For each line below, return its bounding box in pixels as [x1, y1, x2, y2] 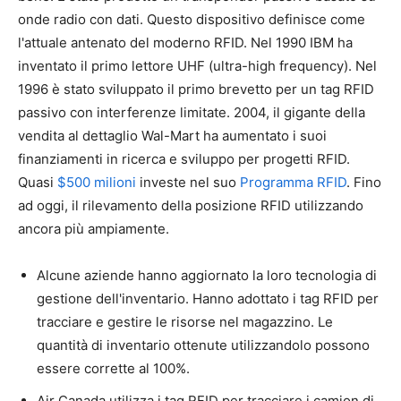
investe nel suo [136, 173, 240, 191]
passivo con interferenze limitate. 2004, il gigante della [18, 103, 365, 121]
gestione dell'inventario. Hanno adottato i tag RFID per [37, 289, 379, 307]
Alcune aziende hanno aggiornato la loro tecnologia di [37, 266, 377, 284]
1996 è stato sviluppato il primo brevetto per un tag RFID [18, 80, 374, 98]
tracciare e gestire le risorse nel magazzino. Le [37, 312, 333, 330]
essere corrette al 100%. [37, 359, 190, 377]
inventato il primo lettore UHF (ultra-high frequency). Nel [18, 56, 377, 74]
